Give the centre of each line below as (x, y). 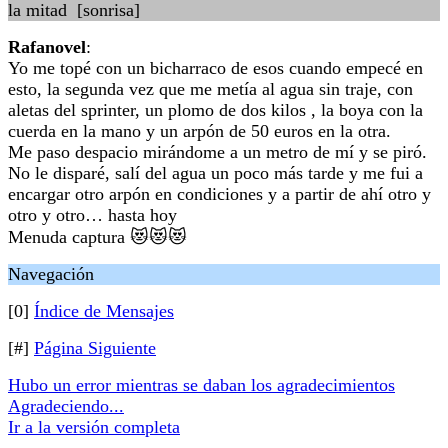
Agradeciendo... (66, 406)
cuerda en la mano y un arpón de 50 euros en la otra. (199, 131)
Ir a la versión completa (94, 427)
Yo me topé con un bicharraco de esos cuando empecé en (215, 68)
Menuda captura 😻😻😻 (97, 237)
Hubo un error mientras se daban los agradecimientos (201, 385)
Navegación (51, 274)
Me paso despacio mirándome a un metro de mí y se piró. (217, 152)
